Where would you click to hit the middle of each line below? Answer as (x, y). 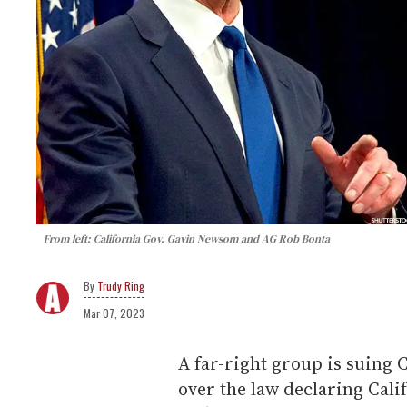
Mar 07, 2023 (114, 313)
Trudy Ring (121, 285)
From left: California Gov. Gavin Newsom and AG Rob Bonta (187, 238)
